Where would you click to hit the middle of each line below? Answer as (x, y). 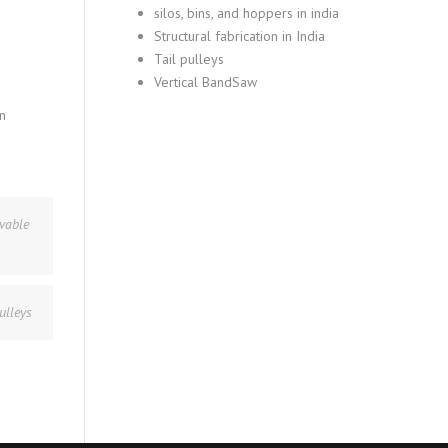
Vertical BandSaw (205, 82)
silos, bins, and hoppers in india (246, 13)
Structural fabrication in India (239, 36)
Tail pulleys (188, 59)
